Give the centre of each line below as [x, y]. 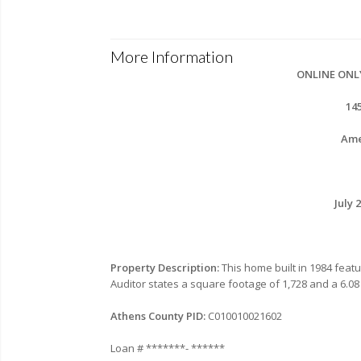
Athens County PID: [158, 315]
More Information [172, 56]
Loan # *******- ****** [168, 348]
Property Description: [166, 267]
